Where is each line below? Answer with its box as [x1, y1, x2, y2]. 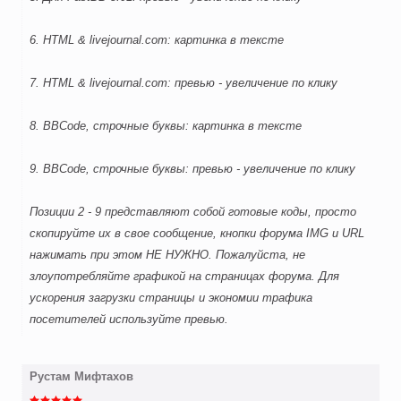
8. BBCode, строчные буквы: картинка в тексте [30, 119, 302, 133]
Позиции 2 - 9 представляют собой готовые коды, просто [30, 205, 356, 219]
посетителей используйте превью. [30, 312, 228, 327]
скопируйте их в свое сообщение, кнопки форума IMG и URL [30, 226, 364, 241]
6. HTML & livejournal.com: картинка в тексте [30, 33, 284, 47]
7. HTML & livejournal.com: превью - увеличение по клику [30, 76, 337, 90]
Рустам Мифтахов [30, 370, 133, 384]
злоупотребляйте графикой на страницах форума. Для [30, 269, 339, 284]
